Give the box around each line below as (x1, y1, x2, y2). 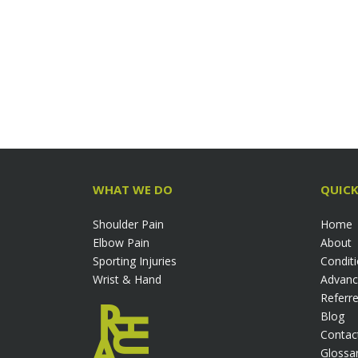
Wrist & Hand (93, 272, 162, 287)
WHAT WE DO (93, 181, 173, 197)
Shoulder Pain (93, 217, 165, 232)
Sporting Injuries (93, 253, 177, 268)
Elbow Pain (93, 235, 150, 250)
